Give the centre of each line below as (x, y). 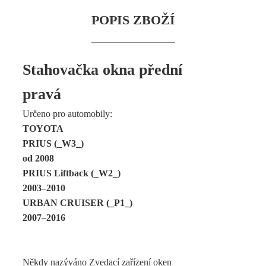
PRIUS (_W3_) (53, 143)
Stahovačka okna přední (102, 70)
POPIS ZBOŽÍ (133, 20)
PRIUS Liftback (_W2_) (71, 173)
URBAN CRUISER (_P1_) (77, 203)
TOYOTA (43, 129)
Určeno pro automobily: (67, 114)
